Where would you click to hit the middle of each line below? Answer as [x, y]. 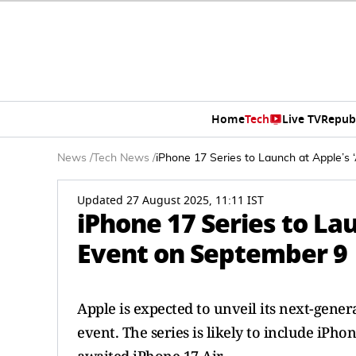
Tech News [121, 158]
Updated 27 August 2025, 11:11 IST [170, 201]
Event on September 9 [212, 254]
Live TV [301, 119]
